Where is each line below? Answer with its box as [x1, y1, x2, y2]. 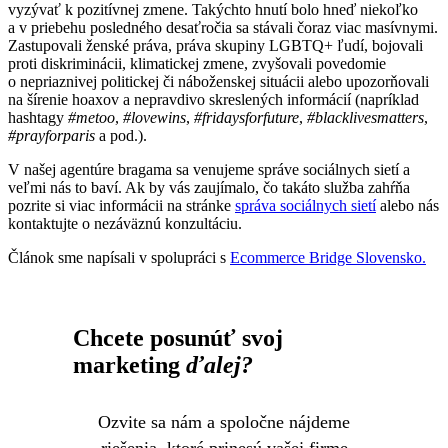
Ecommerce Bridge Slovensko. [230, 248, 426, 266]
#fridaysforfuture [194, 108, 299, 126]
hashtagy [8, 108, 68, 126]
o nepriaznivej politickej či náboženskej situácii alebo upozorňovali [8, 72, 429, 90]
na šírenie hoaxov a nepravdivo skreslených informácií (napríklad [8, 90, 419, 108]
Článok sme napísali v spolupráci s [8, 248, 230, 266]
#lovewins [123, 108, 186, 126]
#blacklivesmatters [307, 108, 424, 126]
